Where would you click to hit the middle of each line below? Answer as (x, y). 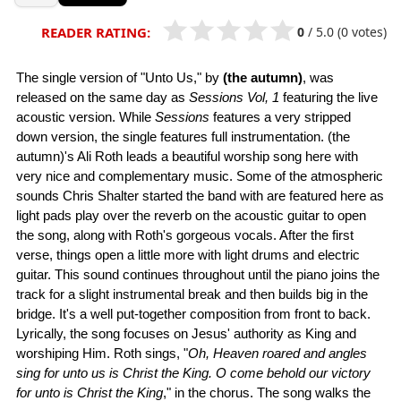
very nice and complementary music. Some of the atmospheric (200, 176)
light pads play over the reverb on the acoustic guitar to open (191, 216)
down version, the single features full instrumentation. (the (183, 137)
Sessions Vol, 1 (234, 98)
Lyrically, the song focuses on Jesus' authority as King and (186, 334)
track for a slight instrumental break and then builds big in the (192, 294)
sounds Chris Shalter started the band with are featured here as (200, 196)
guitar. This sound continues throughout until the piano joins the (198, 275)
